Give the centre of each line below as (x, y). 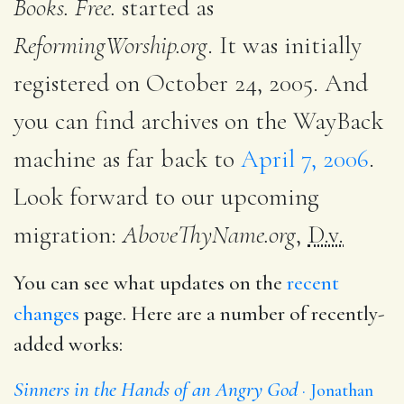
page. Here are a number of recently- (232, 313)
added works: (68, 344)
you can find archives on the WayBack (198, 120)
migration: (68, 234)
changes (46, 313)
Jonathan (342, 390)
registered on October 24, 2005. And (191, 83)
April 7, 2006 (305, 158)
